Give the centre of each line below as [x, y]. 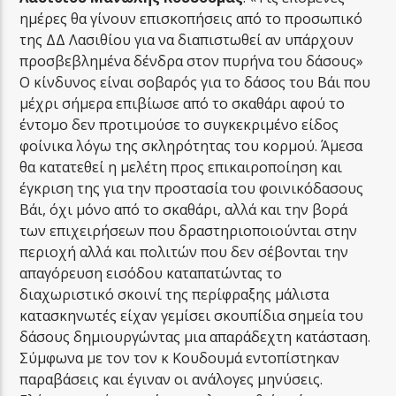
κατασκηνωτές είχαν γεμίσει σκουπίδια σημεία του [192, 315]
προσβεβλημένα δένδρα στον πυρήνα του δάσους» [192, 61]
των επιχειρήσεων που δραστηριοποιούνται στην [189, 230]
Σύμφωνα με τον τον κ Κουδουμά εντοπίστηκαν [180, 358]
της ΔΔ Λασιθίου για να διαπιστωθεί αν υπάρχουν [187, 39]
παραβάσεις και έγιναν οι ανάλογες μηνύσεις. [171, 379]
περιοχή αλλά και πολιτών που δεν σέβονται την [184, 251]
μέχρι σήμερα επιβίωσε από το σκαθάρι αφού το [183, 103]
